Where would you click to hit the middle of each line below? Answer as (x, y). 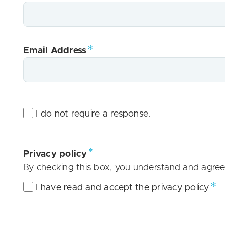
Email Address (55, 51)
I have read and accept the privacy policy (123, 188)
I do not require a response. (93, 114)
